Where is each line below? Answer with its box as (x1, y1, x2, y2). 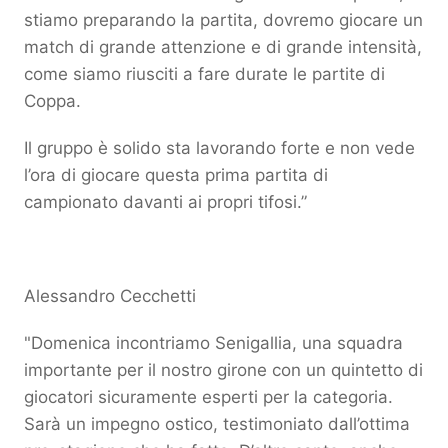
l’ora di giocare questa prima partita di (24, 164, 328, 185)
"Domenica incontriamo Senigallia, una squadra (24, 332, 403, 353)
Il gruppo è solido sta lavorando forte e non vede (24, 137, 415, 158)
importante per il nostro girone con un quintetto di (24, 359, 423, 380)
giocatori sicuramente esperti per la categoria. (24, 386, 393, 407)
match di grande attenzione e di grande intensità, (24, 36, 422, 57)
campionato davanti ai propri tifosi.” (24, 191, 307, 212)
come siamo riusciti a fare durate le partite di (24, 63, 385, 84)
